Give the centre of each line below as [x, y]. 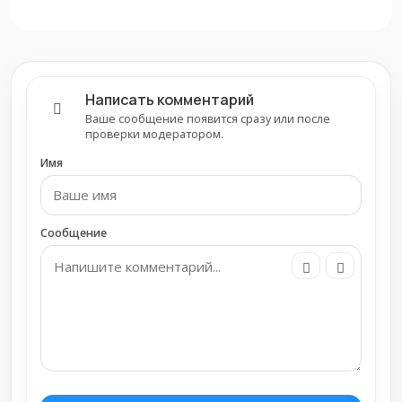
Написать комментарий [170, 100]
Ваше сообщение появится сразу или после [208, 119]
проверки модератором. [154, 135]
